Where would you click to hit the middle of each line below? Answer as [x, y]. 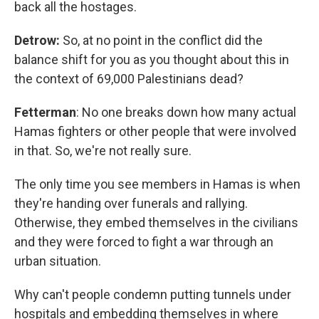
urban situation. [58, 261]
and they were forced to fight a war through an [144, 241]
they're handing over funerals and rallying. [131, 203]
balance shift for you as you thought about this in [152, 59]
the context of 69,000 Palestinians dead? [129, 78]
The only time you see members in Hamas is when [157, 184]
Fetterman [45, 112]
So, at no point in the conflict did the [161, 40]
